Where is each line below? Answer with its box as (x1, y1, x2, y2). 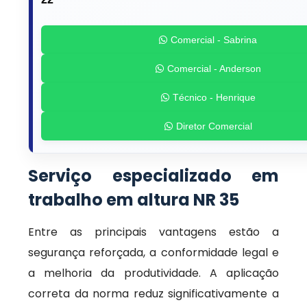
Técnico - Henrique (169, 92, 256, 103)
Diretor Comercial (173, 121, 252, 132)
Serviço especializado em (28, 164, 279, 187)
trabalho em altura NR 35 (28, 188, 240, 211)
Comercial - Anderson (164, 63, 261, 74)
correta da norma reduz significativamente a (28, 286, 279, 302)
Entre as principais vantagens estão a (28, 224, 279, 240)
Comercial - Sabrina (168, 34, 258, 45)
